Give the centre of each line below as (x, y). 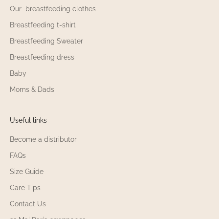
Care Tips (25, 187)
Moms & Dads (32, 89)
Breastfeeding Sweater (46, 41)
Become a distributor (43, 139)
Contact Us (28, 204)
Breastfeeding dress (42, 57)
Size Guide (27, 171)
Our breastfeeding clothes (53, 9)
